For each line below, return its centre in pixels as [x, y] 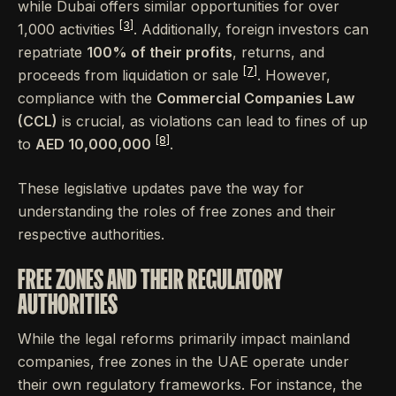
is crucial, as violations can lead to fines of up [213, 122]
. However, [294, 76]
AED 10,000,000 [93, 145]
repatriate [52, 53]
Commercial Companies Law [255, 99]
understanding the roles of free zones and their [177, 212]
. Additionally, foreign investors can [251, 30]
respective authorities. [91, 235]
